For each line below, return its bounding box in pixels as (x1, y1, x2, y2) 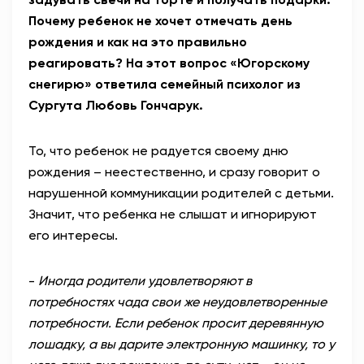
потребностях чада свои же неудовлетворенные (28, 294, 327, 310)
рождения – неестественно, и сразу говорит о (28, 164, 320, 180)
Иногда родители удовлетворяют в (38, 273, 252, 289)
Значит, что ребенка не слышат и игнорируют (28, 206, 317, 223)
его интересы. (28, 227, 118, 244)
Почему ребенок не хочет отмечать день (28, 13, 292, 29)
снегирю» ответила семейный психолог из (28, 76, 301, 93)
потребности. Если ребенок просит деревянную (28, 315, 323, 331)
